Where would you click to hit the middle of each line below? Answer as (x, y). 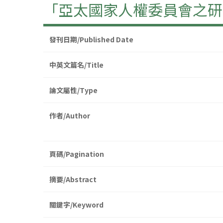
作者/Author (70, 116)
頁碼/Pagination (77, 154)
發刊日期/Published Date (91, 40)
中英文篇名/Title (76, 65)
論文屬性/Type (73, 90)
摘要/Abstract (73, 179)
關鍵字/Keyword (76, 205)
